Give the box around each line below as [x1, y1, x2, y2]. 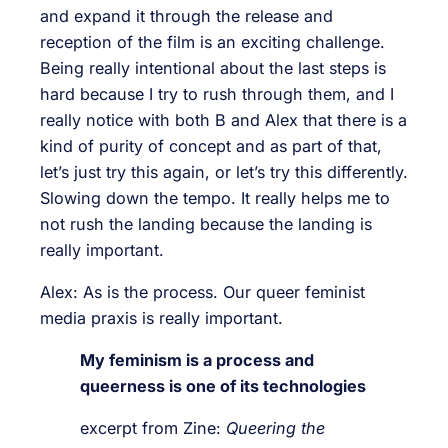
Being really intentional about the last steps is [40, 57, 386, 78]
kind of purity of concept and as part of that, [40, 135, 382, 156]
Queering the [226, 418, 325, 439]
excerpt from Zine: [80, 418, 226, 439]
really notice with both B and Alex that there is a [40, 109, 407, 130]
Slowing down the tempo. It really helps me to [40, 187, 390, 208]
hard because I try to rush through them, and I [40, 83, 394, 104]
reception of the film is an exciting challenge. [40, 31, 385, 52]
